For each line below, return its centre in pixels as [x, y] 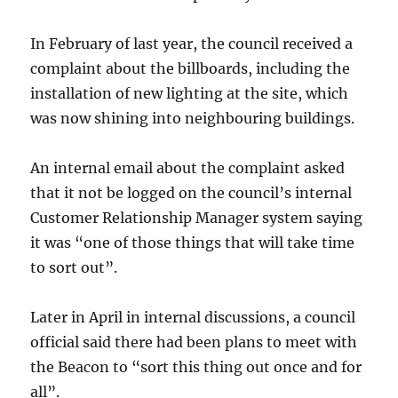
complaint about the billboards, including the [191, 68]
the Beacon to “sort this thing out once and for [196, 367]
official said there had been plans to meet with [194, 342]
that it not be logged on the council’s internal [191, 193]
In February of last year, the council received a [192, 44]
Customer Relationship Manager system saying [197, 218]
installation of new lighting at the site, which [190, 93]
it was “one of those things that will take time [193, 243]
